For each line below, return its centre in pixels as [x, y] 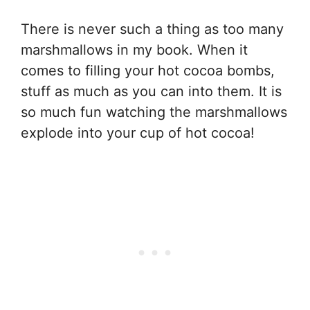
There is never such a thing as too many [152, 29]
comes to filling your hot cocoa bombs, [148, 70]
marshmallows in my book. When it [134, 49]
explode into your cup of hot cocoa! [138, 133]
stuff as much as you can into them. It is [151, 91]
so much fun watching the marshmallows [154, 112]
